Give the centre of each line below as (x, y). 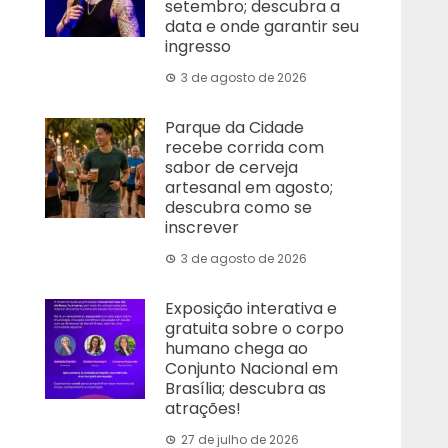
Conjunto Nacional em (252, 368)
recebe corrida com (245, 147)
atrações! (203, 408)
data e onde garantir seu (262, 26)
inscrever (202, 227)
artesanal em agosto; (249, 187)
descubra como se (239, 207)
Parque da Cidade (235, 127)
